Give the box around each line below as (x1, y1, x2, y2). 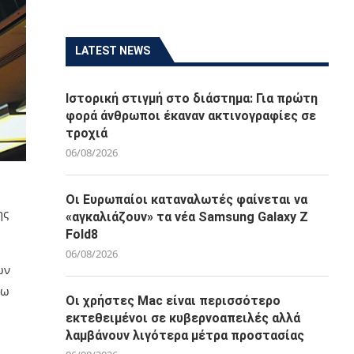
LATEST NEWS (75, 44, 151, 57)
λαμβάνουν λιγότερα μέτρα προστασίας (66, 328, 305, 343)
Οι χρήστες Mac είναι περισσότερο (66, 293, 281, 308)
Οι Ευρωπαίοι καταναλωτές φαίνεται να (66, 192, 308, 207)
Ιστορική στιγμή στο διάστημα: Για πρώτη (66, 91, 318, 106)
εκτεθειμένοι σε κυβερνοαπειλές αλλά (66, 311, 301, 326)
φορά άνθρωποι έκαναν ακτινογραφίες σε (66, 108, 317, 123)
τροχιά (66, 126, 108, 141)
